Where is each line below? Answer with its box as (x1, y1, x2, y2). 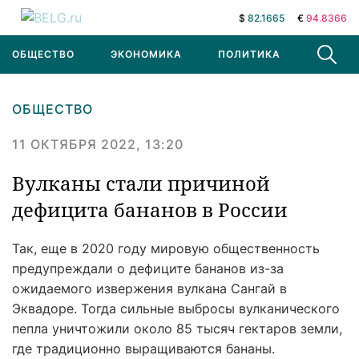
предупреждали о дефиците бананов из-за (12, 260, 284, 276)
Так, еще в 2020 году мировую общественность (12, 240, 320, 256)
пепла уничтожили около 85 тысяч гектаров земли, (12, 321, 342, 337)
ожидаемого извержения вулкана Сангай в (12, 280, 287, 296)
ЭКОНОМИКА (111, 48, 182, 60)
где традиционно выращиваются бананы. (12, 341, 275, 357)
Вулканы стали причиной (12, 170, 270, 196)
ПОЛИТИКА (218, 48, 280, 60)
